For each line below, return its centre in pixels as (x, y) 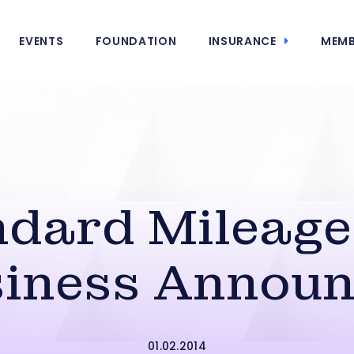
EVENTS (41, 41)
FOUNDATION (136, 41)
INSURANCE (242, 41)
